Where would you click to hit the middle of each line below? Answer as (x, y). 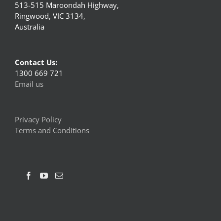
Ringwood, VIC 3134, (50, 16)
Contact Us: (36, 62)
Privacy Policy (38, 120)
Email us (29, 84)
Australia (30, 27)
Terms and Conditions (52, 130)
